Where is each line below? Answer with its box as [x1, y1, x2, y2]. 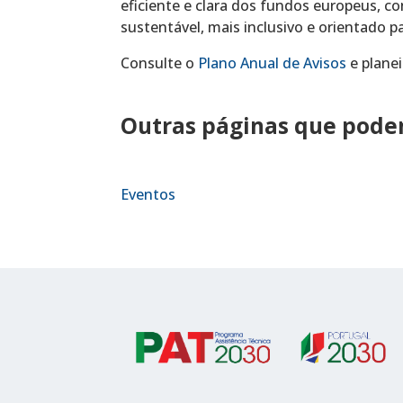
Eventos [121, 184, 176, 205]
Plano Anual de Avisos [198, 53, 347, 74]
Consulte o [121, 53, 199, 74]
